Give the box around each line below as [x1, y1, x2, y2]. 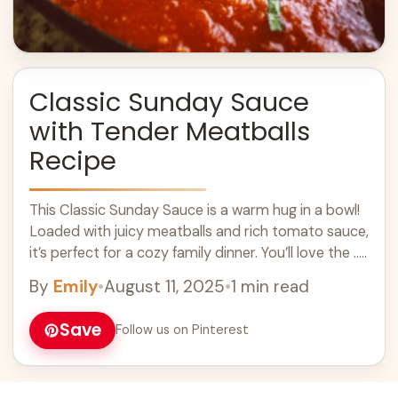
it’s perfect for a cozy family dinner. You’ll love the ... [29, 243, 362, 262]
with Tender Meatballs [29, 113, 310, 149]
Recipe [29, 142, 116, 179]
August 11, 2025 [104, 275, 225, 298]
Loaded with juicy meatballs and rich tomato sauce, [29, 221, 369, 241]
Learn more [29, 264, 106, 283]
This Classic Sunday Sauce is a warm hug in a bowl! [29, 200, 360, 219]
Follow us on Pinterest [115, 322, 249, 338]
